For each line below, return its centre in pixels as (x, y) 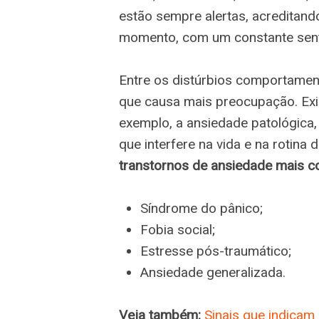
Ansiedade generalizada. (213, 272)
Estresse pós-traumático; (216, 251)
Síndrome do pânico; (202, 208)
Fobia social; (178, 230)
